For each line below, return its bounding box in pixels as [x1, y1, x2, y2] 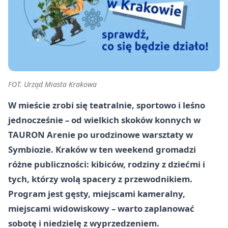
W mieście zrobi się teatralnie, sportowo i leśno [8, 99, 205, 111]
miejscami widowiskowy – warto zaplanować [8, 202, 194, 214]
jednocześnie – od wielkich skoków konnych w [8, 113, 201, 126]
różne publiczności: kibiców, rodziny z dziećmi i [8, 158, 205, 170]
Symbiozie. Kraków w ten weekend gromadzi [8, 143, 196, 155]
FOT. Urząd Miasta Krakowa [8, 79, 97, 89]
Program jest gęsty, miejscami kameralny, [8, 187, 185, 199]
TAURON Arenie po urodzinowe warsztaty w [8, 128, 193, 140]
